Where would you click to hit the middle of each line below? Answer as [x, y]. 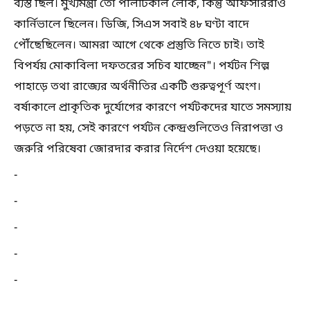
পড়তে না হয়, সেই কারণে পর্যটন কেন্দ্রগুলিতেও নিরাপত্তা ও [148, 128]
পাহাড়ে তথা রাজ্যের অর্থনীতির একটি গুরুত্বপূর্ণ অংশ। [137, 87]
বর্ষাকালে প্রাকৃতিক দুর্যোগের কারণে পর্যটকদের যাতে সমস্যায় [153, 108]
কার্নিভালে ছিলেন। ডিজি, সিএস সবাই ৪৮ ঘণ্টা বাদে [131, 25]
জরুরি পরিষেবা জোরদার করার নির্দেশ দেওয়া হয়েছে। [137, 149]
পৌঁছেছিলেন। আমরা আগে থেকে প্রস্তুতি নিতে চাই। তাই [139, 45]
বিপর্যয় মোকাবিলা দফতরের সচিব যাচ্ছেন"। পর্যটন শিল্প [142, 66]
